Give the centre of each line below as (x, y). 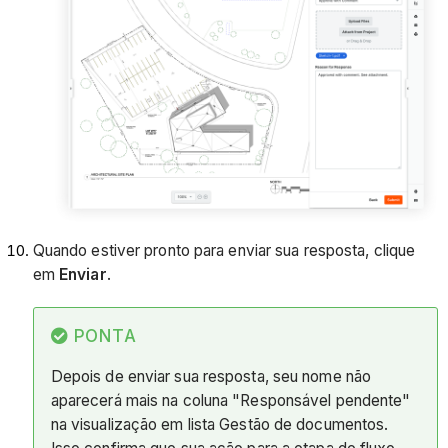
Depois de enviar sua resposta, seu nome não (211, 377)
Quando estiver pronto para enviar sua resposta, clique (224, 250)
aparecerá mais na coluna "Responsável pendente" (230, 401)
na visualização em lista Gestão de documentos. (219, 425)
